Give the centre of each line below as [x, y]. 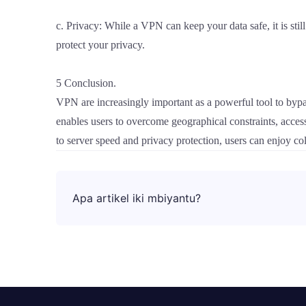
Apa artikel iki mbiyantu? [137, 198]
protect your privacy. [100, 44]
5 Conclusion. [86, 83]
